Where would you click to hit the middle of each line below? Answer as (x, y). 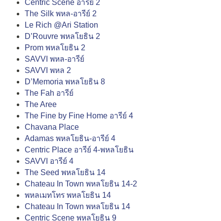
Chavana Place (52, 127)
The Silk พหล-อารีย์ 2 (61, 13)
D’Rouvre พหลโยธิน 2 (62, 36)
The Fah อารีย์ (49, 93)
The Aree (41, 104)
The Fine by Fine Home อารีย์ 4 (79, 115)
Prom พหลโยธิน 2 (55, 47)
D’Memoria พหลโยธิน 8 (65, 81)
